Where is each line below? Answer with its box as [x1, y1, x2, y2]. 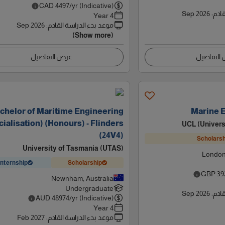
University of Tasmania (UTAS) [22, 144, 124, 152]
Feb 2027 [17, 213, 45, 221]
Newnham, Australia [51, 174, 114, 182]
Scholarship [67, 159, 102, 166]
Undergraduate [65, 184, 114, 192]
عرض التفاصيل [30, 53, 72, 61]
